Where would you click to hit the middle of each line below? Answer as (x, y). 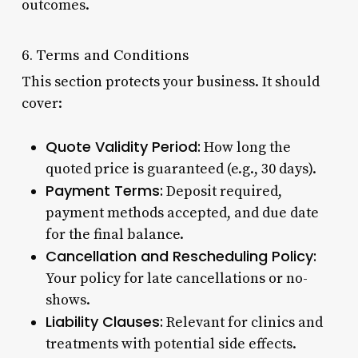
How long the (245, 147)
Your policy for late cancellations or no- (176, 278)
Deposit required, (222, 191)
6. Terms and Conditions (105, 54)
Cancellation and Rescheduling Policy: (181, 256)
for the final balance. (114, 234)
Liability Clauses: (104, 321)
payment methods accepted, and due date (182, 213)
